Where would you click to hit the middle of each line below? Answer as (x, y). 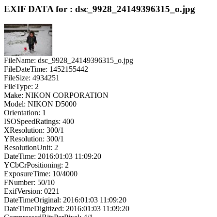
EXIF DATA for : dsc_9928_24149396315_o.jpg (100, 9)
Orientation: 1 (25, 112)
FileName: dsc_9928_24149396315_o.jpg (69, 60)
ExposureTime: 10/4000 (41, 173)
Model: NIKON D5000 (40, 104)
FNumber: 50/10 (29, 182)
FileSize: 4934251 (32, 77)
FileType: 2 (21, 86)
